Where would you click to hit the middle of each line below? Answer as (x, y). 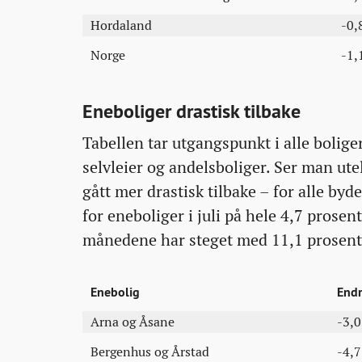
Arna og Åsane (133, 322)
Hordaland (121, 25)
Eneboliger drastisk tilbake (192, 111)
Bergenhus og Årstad (150, 352)
